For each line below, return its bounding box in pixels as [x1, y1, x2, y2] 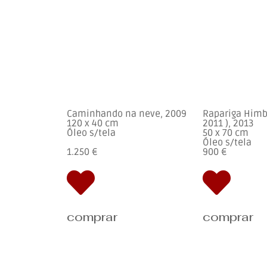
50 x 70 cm [203, 127, 249, 139]
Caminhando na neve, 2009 [67, 108, 187, 120]
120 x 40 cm [67, 117, 119, 130]
